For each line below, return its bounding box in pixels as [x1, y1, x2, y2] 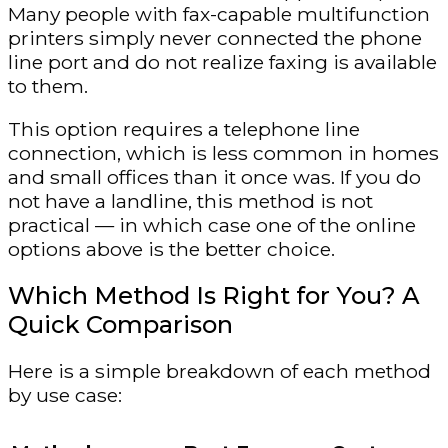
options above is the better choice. [8, 237, 335, 262]
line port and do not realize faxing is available [8, 50, 437, 75]
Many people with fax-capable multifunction [8, 2, 430, 27]
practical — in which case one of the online [8, 213, 416, 238]
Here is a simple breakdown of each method [8, 359, 431, 384]
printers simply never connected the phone [8, 26, 422, 51]
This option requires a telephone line [8, 117, 360, 142]
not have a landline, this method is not [8, 189, 373, 214]
